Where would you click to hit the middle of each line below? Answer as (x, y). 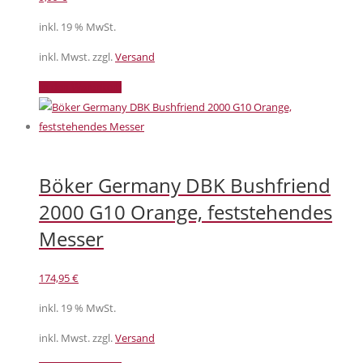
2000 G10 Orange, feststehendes (186, 212)
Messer (71, 239)
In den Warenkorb (80, 88)
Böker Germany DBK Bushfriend (185, 186)
